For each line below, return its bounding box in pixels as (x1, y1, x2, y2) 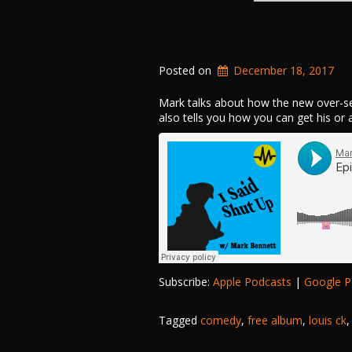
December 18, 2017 (233, 63, 335, 78)
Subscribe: (159, 274, 213, 289)
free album (247, 313, 302, 328)
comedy (200, 313, 241, 328)
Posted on (159, 63, 214, 78)
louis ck (309, 313, 346, 328)
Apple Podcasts (213, 274, 291, 289)
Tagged (159, 313, 200, 328)
